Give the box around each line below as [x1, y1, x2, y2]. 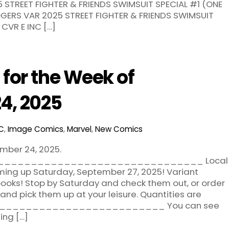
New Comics [95, 124, 143, 135]
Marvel [66, 124, 91, 135]
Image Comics [7, 124, 63, 135]
